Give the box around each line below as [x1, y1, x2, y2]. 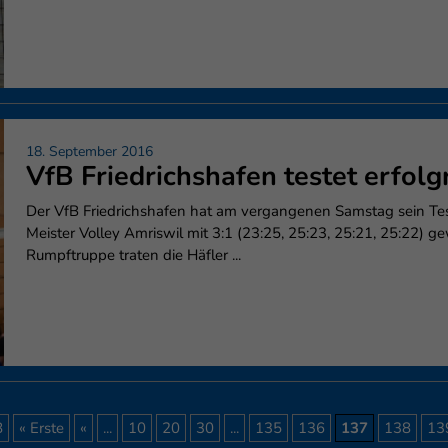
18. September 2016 [26, 141, 153, 161]
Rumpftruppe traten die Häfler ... [26, 244, 241, 265]
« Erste [18, 418, 64, 438]
